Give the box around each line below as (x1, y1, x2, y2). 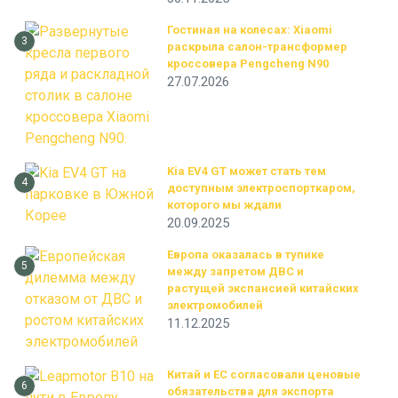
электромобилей (167, 298, 263, 312)
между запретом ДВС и (167, 265, 304, 278)
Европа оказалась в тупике (167, 248, 324, 261)
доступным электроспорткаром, (167, 181, 355, 195)
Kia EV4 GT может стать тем (167, 164, 326, 178)
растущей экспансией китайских (167, 282, 359, 295)
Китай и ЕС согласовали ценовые (167, 368, 361, 381)
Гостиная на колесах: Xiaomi (167, 23, 332, 36)
